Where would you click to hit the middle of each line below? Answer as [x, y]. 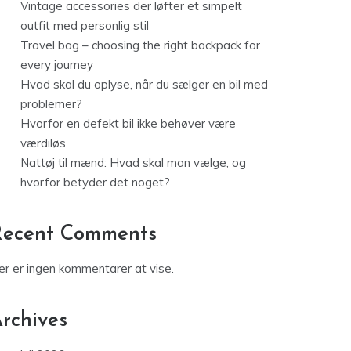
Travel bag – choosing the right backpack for [140, 45]
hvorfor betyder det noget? [95, 183]
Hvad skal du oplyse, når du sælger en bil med [144, 85]
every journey [57, 65]
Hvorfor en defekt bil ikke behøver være [128, 124]
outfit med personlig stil [85, 26]
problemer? [51, 104]
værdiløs [43, 143]
